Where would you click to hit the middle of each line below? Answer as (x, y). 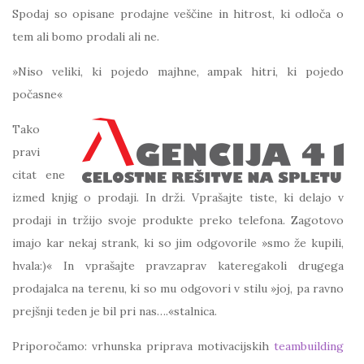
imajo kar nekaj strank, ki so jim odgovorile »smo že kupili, (178, 243)
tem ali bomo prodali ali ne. (86, 37)
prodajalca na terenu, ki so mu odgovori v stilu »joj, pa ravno (178, 288)
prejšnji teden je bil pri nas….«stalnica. (115, 311)
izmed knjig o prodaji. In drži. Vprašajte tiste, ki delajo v (178, 197)
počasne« (37, 94)
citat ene (39, 175)
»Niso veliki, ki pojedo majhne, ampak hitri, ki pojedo (178, 71)
